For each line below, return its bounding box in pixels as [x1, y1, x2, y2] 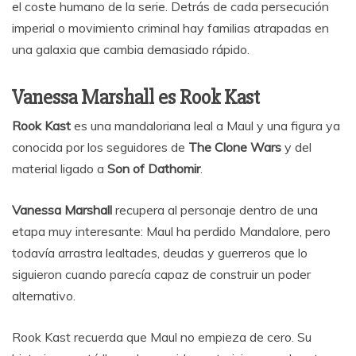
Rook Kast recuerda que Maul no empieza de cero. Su [12, 329, 311, 346]
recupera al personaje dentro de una [112, 202, 318, 219]
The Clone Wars [188, 139, 281, 156]
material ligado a [12, 161, 107, 177]
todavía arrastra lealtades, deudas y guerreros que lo [12, 245, 308, 261]
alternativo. [12, 288, 75, 304]
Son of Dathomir [107, 161, 200, 177]
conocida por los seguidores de [12, 139, 188, 156]
